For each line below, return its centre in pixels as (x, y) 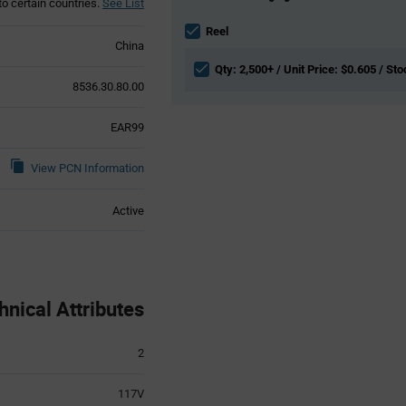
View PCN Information (87, 168)
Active (128, 210)
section (189, 30)
